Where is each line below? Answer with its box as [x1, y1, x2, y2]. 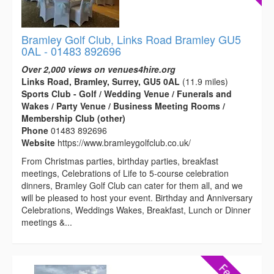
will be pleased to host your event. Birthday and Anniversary [21, 191, 253, 204]
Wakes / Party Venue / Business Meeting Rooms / [21, 99, 225, 112]
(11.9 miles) [180, 75, 228, 87]
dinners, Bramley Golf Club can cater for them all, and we [21, 179, 243, 191]
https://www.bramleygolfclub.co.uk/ [57, 136, 191, 149]
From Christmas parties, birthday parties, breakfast [21, 154, 218, 167]
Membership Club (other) [21, 111, 125, 124]
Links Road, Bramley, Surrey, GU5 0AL [21, 75, 180, 87]
